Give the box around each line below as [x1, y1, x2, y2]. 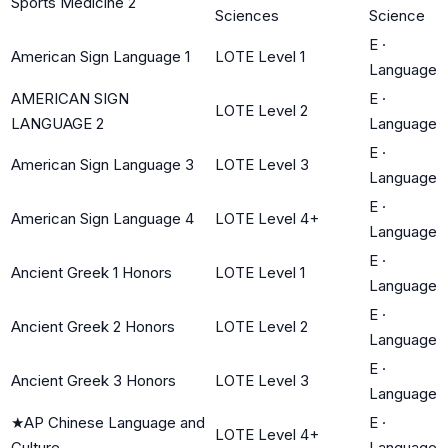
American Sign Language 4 [11, 208, 194, 228]
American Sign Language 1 [11, 46, 190, 66]
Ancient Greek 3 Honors [11, 370, 176, 390]
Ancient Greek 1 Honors [11, 262, 172, 282]
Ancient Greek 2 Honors [11, 316, 175, 336]
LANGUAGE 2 [11, 113, 104, 133]
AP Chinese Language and [24, 412, 205, 432]
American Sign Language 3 [11, 154, 194, 174]
